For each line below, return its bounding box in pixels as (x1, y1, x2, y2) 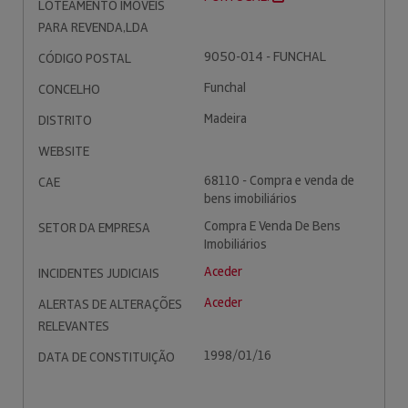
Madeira (204, 110, 247, 127)
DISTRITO (38, 112, 92, 128)
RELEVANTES (38, 318, 109, 334)
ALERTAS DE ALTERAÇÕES (38, 296, 182, 312)
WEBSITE (38, 143, 89, 159)
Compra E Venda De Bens (204, 218, 341, 234)
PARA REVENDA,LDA (38, 19, 148, 36)
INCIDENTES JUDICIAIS (38, 265, 159, 281)
